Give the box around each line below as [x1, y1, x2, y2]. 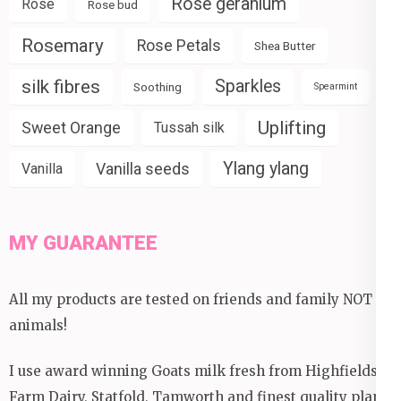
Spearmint [314, 81, 357, 93]
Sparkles [215, 76, 281, 98]
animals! [9, 316, 67, 334]
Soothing [133, 80, 182, 95]
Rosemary [21, 35, 104, 57]
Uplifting [258, 117, 326, 140]
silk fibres [21, 76, 100, 98]
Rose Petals [137, 36, 221, 55]
